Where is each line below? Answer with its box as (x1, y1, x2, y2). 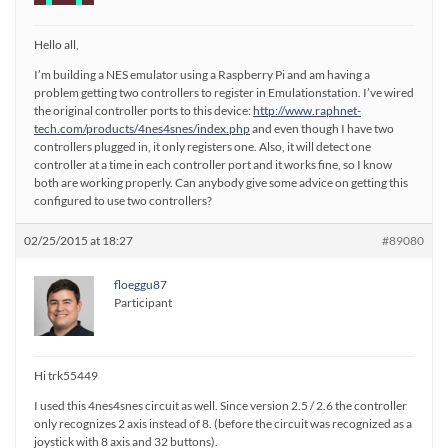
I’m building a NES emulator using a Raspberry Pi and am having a (34, 67, 370, 82)
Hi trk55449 (34, 368, 98, 383)
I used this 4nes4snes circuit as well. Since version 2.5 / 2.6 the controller (34, 398, 407, 413)
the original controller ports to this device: (34, 103, 253, 118)
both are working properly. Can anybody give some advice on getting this (34, 175, 408, 190)
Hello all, (34, 37, 79, 52)
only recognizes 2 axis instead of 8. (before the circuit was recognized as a (34, 416, 412, 431)
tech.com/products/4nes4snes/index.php (34, 121, 250, 136)
